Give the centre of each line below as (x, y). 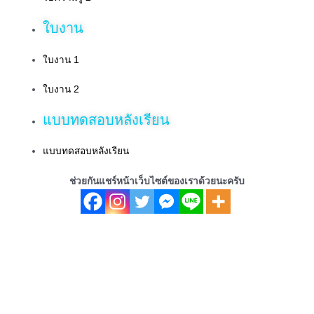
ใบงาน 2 (61, 90)
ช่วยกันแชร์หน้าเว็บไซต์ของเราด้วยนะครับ (157, 181)
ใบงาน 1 (61, 60)
